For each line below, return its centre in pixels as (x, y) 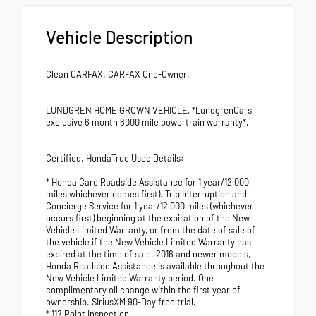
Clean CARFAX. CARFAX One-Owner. (118, 74)
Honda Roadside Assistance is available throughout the (155, 266)
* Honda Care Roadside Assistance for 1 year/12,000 (147, 182)
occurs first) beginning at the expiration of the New (148, 218)
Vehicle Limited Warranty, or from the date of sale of (151, 230)
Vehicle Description (120, 36)
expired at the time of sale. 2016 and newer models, (148, 254)
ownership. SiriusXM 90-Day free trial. (121, 302)
